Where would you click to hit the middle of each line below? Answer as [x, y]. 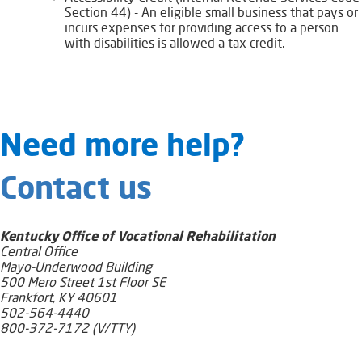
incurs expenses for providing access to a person [202, 29]
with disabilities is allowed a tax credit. [175, 44]
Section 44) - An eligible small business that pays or [211, 13]
